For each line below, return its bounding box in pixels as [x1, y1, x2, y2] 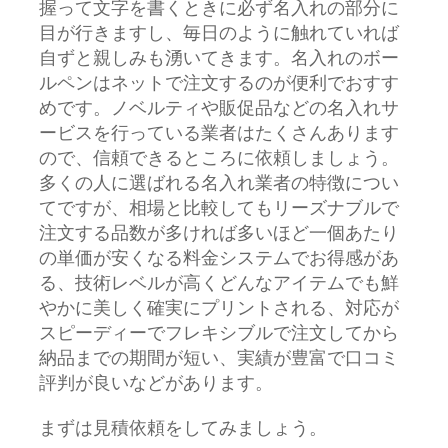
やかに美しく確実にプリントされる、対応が [39, 297, 399, 323]
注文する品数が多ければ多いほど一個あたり [39, 222, 399, 248]
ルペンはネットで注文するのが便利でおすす [39, 72, 399, 98]
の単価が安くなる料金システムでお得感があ [39, 247, 399, 273]
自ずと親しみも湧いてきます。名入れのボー [39, 47, 399, 73]
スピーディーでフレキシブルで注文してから [39, 322, 399, 348]
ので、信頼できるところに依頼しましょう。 [39, 147, 399, 173]
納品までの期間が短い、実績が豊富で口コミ [39, 347, 399, 373]
